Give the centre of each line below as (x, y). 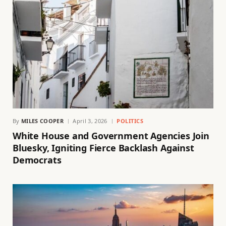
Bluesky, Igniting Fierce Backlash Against (103, 148)
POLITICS (130, 121)
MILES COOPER (42, 121)
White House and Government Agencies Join (111, 135)
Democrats (37, 160)
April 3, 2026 (90, 121)
